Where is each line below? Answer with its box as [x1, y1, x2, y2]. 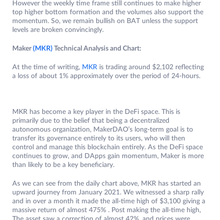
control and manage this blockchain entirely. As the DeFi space [12, 144, 203, 151]
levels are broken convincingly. [12, 27, 104, 34]
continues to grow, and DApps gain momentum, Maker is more [12, 153, 204, 160]
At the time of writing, [12, 64, 82, 71]
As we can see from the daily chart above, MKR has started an [12, 180, 201, 188]
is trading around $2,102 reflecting [97, 64, 204, 71]
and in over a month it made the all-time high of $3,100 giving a [12, 198, 205, 205]
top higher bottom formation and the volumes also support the [12, 9, 203, 16]
